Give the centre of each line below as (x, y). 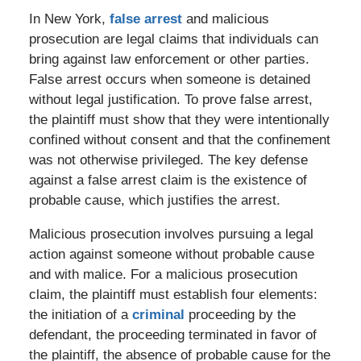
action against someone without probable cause (171, 254)
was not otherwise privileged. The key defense (168, 160)
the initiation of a (80, 314)
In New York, (69, 19)
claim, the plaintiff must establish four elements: (173, 294)
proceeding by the (240, 314)
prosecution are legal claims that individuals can (173, 39)
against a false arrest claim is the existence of (168, 180)
